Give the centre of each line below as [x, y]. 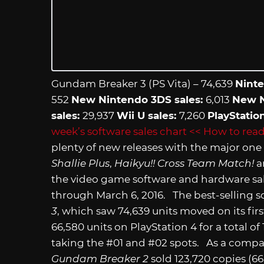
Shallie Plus [80, 163]
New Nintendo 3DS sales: [138, 99]
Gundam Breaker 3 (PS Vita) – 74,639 [143, 83]
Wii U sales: [148, 115]
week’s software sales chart [119, 131]
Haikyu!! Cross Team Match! [185, 163]
